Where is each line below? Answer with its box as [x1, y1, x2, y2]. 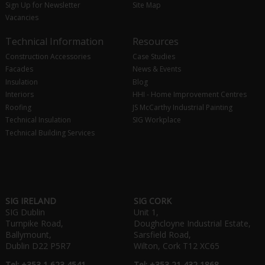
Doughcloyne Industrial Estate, [134, 218, 251, 230]
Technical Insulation [5, 115, 71, 125]
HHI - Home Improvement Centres [132, 89, 247, 100]
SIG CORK [134, 195, 172, 207]
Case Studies [132, 51, 175, 62]
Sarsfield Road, [134, 229, 192, 241]
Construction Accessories [5, 51, 91, 62]
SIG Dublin [5, 206, 45, 218]
